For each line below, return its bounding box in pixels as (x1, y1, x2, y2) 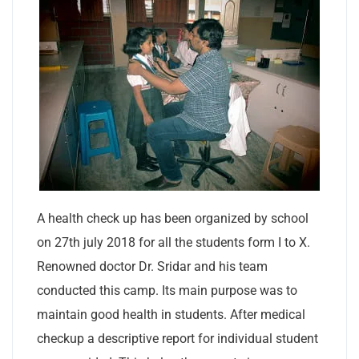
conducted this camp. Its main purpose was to (37, 283, 297, 299)
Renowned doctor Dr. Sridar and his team (37, 259, 268, 275)
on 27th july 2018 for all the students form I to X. (37, 235, 310, 251)
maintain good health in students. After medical (37, 307, 305, 323)
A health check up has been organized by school (37, 211, 309, 227)
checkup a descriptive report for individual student (37, 331, 318, 347)
